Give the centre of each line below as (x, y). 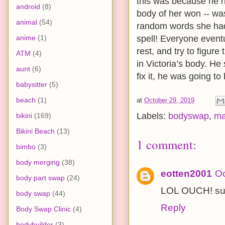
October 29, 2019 (169, 100)
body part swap (40, 178)
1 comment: (166, 144)
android (28, 6)
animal (27, 22)
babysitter (32, 84)
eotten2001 (186, 174)
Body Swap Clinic (43, 209)
